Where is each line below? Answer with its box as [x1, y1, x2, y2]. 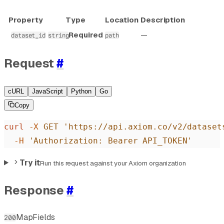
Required [68, 29, 103, 39]
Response [4, 182, 67, 198]
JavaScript [32, 87, 63, 95]
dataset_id [11, 31, 46, 39]
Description [140, 14, 185, 24]
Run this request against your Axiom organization [40, 158, 186, 167]
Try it [19, 157, 40, 168]
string [48, 31, 69, 39]
